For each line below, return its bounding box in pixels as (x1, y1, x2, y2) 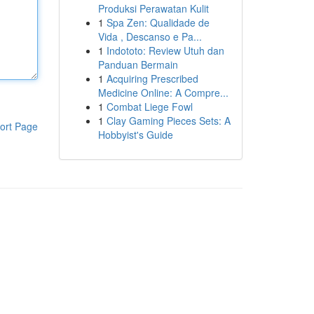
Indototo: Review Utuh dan (106, 43, 224, 57)
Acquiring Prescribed (106, 71, 198, 86)
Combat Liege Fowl (106, 100, 193, 114)
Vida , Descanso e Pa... (97, 29, 202, 43)
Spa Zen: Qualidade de (106, 15, 210, 29)
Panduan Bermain (97, 57, 178, 71)
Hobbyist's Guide (97, 128, 173, 142)
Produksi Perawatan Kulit (97, 1, 209, 15)
